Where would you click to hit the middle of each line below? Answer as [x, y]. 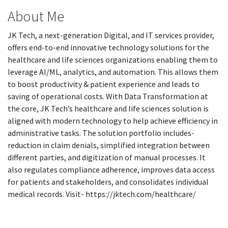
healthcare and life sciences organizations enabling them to [113, 60]
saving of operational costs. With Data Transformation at [108, 96]
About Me [36, 16]
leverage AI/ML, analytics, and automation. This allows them [113, 72]
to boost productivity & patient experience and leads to [104, 84]
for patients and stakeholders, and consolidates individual [108, 182]
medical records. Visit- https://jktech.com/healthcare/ [102, 194]
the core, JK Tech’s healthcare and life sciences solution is [108, 108]
